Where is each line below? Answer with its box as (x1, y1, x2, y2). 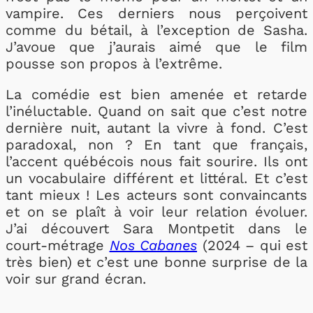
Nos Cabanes (109, 237, 197, 254)
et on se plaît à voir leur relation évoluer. (6, 203, 307, 220)
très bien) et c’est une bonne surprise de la (6, 254, 307, 270)
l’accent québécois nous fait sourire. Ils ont (6, 153, 307, 170)
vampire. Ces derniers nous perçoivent (6, 5, 307, 22)
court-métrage (6, 237, 110, 254)
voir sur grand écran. (6, 270, 146, 287)
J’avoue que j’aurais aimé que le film (6, 38, 307, 55)
